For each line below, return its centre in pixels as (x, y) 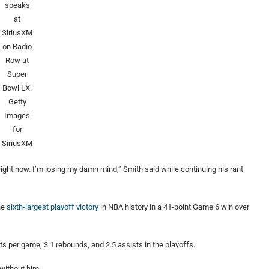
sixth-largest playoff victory (53, 207)
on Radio (17, 47)
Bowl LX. (17, 88)
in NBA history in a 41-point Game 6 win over (174, 207)
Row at (17, 61)
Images (17, 116)
